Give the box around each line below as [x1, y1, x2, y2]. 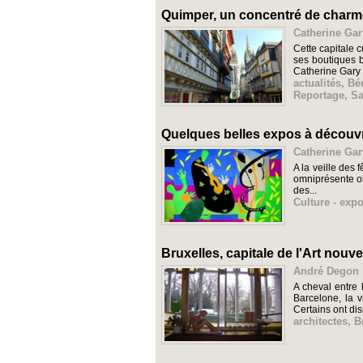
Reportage [293, 89, 344, 102]
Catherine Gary [293, 66, 361, 78]
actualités [293, 77, 341, 90]
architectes [293, 315, 348, 328]
